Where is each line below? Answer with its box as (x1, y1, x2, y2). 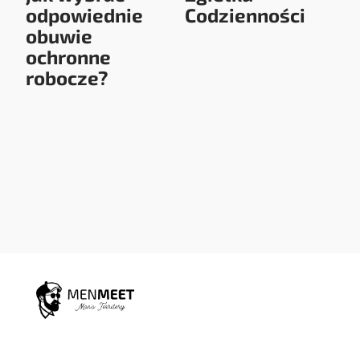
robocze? (26, 66, 109, 90)
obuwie (26, 24, 93, 48)
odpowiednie (26, 3, 144, 27)
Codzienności (185, 3, 306, 27)
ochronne (26, 45, 112, 69)
